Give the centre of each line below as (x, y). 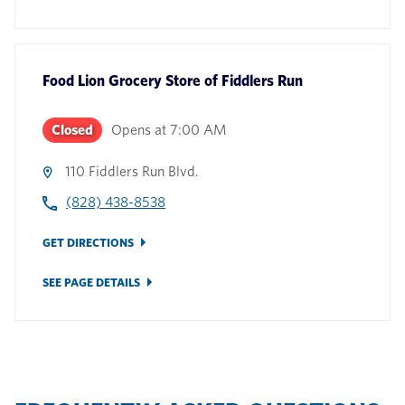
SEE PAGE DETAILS (91, 283)
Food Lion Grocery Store (122, 81)
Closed (72, 130)
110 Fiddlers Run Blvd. (132, 172)
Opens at (139, 130)
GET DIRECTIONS (88, 243)
